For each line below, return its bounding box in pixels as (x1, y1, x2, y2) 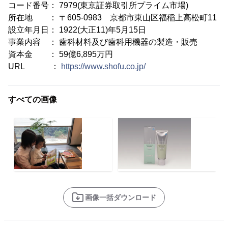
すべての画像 (8, 95, 57, 104)
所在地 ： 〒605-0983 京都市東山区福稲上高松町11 (8, 13, 217, 22)
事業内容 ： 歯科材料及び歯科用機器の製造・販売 (8, 37, 197, 46)
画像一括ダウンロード (85, 193, 156, 202)
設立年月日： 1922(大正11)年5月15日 (8, 25, 146, 34)
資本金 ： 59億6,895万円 (8, 49, 113, 59)
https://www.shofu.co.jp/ (61, 62, 146, 71)
